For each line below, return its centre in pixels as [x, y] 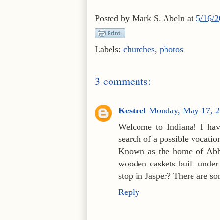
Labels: [109, 49]
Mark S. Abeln [158, 18]
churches [139, 49]
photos [171, 49]
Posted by [113, 18]
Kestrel [132, 110]
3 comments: [123, 81]
